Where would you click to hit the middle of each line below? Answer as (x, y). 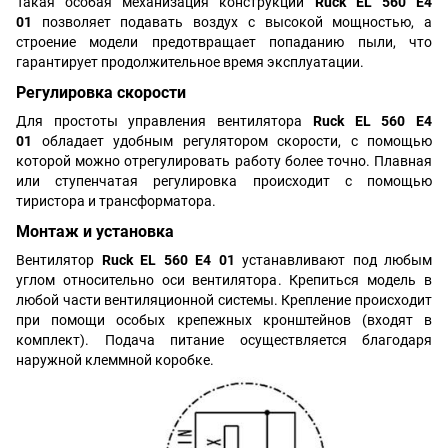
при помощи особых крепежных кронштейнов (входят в (224, 319)
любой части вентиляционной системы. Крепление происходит (224, 299)
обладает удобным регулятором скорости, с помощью (232, 140)
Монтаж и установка (95, 231)
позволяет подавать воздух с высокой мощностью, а (232, 22)
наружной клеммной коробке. (115, 359)
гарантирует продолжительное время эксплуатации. (190, 62)
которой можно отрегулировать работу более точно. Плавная (224, 160)
